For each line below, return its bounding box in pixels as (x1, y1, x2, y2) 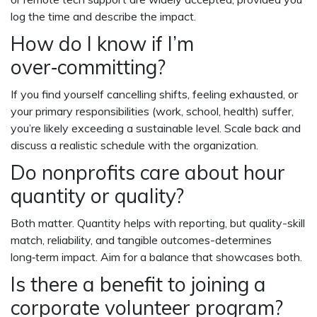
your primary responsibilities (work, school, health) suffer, (11, 104, 294, 119)
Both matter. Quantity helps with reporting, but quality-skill (11, 216, 305, 231)
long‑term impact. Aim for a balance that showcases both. (11, 250, 302, 265)
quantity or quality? (11, 183, 184, 209)
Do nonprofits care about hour (11, 160, 285, 185)
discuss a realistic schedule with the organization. (11, 138, 258, 153)
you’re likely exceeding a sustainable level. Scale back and (11, 121, 301, 136)
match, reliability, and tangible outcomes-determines (11, 233, 272, 248)
